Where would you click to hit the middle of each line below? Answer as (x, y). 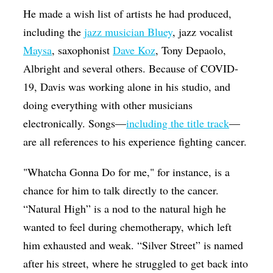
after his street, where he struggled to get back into (136, 263)
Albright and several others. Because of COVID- (131, 68)
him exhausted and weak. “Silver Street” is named (133, 245)
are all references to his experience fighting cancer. (135, 141)
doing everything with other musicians (108, 105)
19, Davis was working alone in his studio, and (127, 86)
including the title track (178, 123)
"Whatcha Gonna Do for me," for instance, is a (127, 172)
